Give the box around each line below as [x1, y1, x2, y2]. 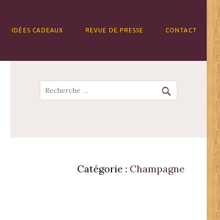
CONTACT [165, 27, 197, 33]
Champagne [130, 163, 185, 175]
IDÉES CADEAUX [11, 27, 64, 33]
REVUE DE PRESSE [85, 27, 144, 33]
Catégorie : [77, 163, 130, 175]
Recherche [39, 81, 88, 93]
